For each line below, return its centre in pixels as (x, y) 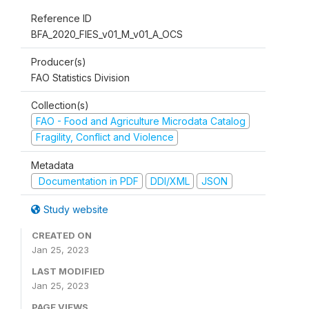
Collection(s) (60, 105)
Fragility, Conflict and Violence (104, 137)
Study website (74, 210)
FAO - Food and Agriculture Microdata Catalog (140, 121)
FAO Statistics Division (80, 77)
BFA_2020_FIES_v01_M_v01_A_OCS (107, 34)
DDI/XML (170, 181)
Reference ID (61, 18)
